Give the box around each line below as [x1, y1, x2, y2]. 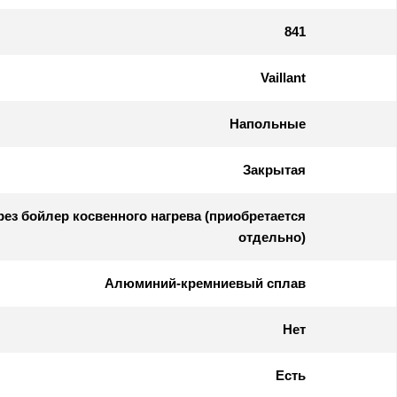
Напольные [230, 115, 306, 131]
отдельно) [238, 229, 306, 245]
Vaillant [261, 69, 306, 85]
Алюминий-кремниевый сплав [105, 275, 306, 291]
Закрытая [243, 161, 306, 177]
